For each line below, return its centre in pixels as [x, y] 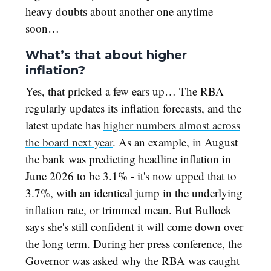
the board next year [69, 142]
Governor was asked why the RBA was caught [132, 260]
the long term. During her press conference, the [134, 243]
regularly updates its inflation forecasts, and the [133, 108]
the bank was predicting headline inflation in [128, 158]
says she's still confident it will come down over [134, 226]
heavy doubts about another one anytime [119, 11]
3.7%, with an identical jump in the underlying [134, 192]
